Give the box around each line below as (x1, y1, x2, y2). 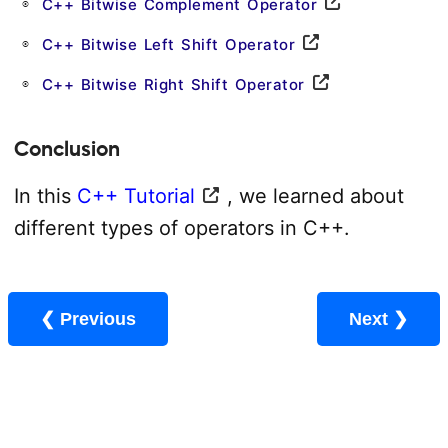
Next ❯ (393, 309, 408, 329)
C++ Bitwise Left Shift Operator (41, 35, 295, 54)
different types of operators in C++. (13, 216, 350, 240)
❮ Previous (60, 309, 136, 329)
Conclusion (13, 137, 120, 161)
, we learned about (226, 184, 404, 208)
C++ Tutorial (76, 184, 195, 208)
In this (13, 184, 77, 208)
